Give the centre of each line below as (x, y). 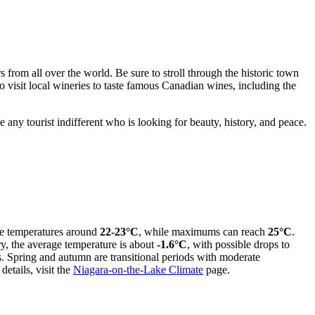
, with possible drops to (238, 245)
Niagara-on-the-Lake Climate (138, 270)
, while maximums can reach (203, 232)
